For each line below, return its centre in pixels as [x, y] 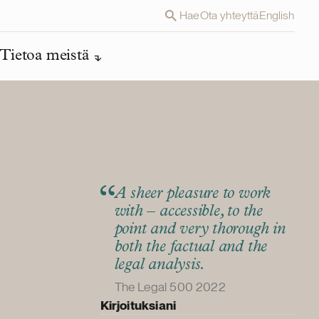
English [277, 15]
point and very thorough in [200, 230]
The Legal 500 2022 [170, 287]
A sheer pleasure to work [193, 194]
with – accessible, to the [188, 212]
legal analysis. [160, 266]
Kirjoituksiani [138, 305]
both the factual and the [191, 248]
